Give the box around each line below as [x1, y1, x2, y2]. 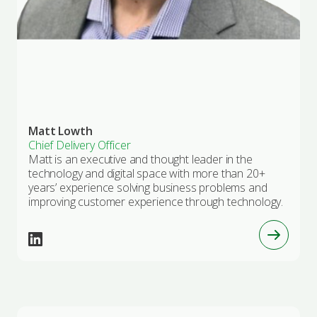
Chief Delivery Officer [28, 137, 131, 153]
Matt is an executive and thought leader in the [28, 151, 253, 167]
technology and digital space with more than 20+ [28, 165, 265, 181]
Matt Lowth [28, 122, 93, 139]
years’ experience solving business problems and [28, 179, 267, 195]
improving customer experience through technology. [28, 193, 284, 209]
